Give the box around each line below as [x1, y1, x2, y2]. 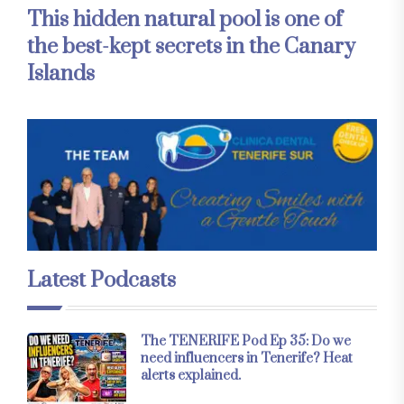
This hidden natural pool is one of [27, 6, 343, 34]
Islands [27, 60, 95, 88]
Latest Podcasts [27, 266, 176, 294]
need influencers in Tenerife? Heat [141, 349, 353, 367]
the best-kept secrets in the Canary [27, 33, 355, 61]
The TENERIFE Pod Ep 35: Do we [141, 332, 351, 350]
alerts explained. [141, 366, 241, 384]
